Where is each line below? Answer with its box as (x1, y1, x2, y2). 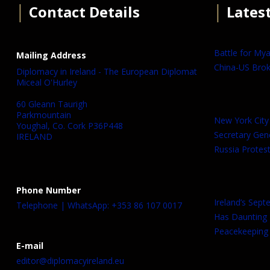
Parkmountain (16, 109, 71, 121)
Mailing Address (16, 49, 86, 61)
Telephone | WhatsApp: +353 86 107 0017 (16, 199, 182, 212)
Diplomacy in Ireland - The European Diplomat (16, 66, 197, 78)
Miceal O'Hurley (16, 77, 77, 89)
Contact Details (25, 2, 140, 22)
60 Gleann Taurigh (16, 98, 87, 110)
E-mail (16, 240, 43, 252)
